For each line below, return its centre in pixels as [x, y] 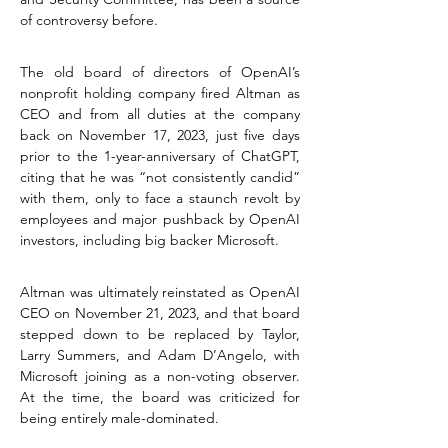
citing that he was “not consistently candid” [160, 177]
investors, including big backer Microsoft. [149, 240]
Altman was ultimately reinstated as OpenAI [160, 292]
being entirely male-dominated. [119, 418]
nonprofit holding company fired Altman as [160, 93]
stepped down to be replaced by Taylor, [160, 334]
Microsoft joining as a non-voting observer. [160, 376]
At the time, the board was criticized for [160, 397]
